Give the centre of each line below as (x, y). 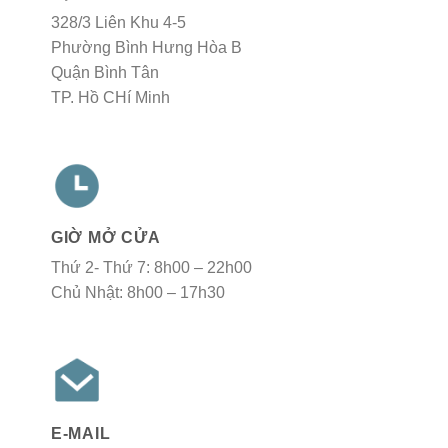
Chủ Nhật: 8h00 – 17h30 (137, 293)
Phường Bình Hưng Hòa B (146, 47)
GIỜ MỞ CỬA (105, 238)
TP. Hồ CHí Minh (110, 97)
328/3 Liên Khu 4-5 (118, 22)
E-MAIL (80, 433)
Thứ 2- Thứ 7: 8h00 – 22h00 (151, 268)
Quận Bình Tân (104, 72)
